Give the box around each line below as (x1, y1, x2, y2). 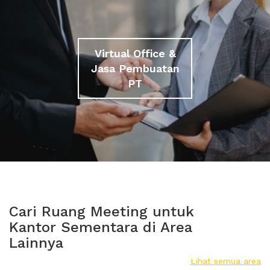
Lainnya (9, 234, 63, 251)
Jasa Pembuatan (90, 61, 180, 75)
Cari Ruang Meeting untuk (9, 203, 194, 220)
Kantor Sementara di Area (9, 219, 192, 236)
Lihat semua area (190, 256, 261, 266)
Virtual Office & (94, 46, 176, 60)
